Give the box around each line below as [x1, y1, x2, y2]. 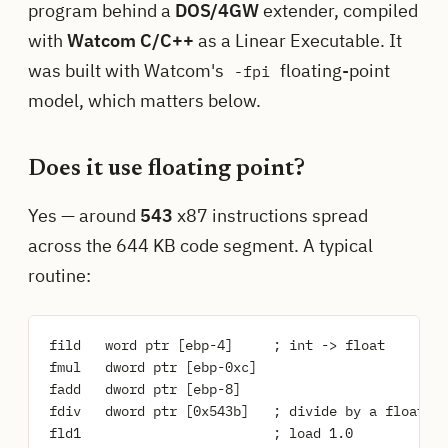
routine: [28, 264, 91, 288]
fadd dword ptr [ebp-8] [49, 380, 241, 399]
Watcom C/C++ [67, 29, 194, 53]
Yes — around [28, 204, 140, 228]
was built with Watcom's [28, 59, 228, 83]
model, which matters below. [28, 89, 261, 113]
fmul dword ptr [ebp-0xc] [49, 358, 257, 377]
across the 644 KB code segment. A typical [28, 234, 373, 258]
